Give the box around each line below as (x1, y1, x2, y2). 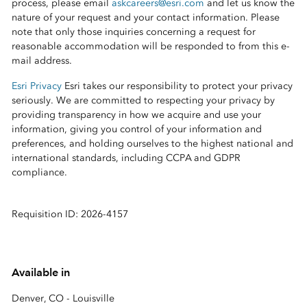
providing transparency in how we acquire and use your (11, 108, 261, 121)
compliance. (11, 166, 67, 178)
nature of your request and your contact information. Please (11, 11, 280, 23)
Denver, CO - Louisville (11, 292, 114, 304)
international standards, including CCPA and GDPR (11, 151, 241, 164)
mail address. (11, 54, 72, 66)
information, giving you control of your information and (11, 123, 262, 135)
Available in (11, 265, 70, 279)
